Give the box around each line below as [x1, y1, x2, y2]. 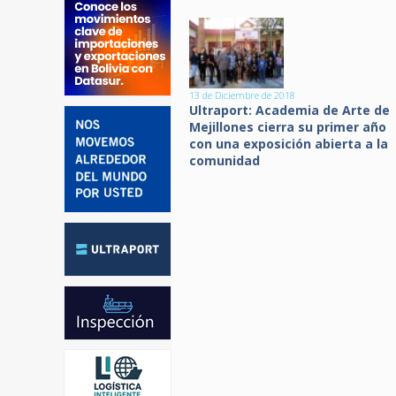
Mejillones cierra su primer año [189, 118, 386, 135]
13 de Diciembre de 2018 [189, 88, 295, 102]
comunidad [189, 152, 260, 169]
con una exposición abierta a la [189, 135, 388, 152]
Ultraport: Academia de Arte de [189, 102, 390, 118]
